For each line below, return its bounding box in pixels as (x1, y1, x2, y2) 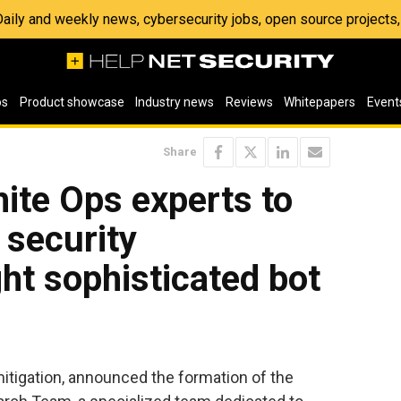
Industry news (135, 95, 215, 109)
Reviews (225, 95, 273, 109)
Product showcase (19, 95, 124, 109)
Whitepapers (284, 95, 356, 109)
